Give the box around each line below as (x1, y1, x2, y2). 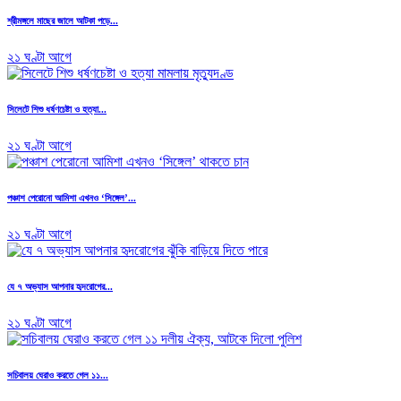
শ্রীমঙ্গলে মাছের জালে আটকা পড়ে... (7, 15, 118, 27)
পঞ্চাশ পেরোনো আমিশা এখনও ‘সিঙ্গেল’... (7, 192, 136, 203)
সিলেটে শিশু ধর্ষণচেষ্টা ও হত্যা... (7, 103, 107, 115)
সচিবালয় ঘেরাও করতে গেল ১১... (7, 369, 108, 380)
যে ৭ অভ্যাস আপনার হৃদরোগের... (7, 280, 113, 292)
